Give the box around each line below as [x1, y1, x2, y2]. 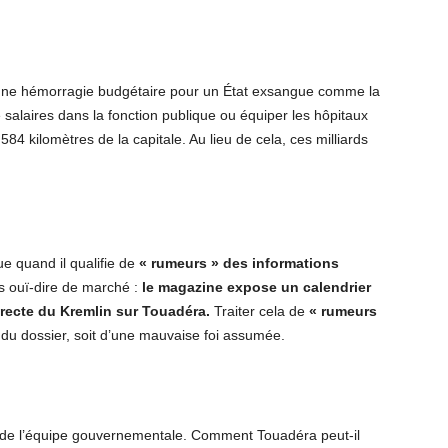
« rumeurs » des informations [139, 255, 339, 271]
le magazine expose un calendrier [142, 279, 371, 295]
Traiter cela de [210, 303, 309, 319]
